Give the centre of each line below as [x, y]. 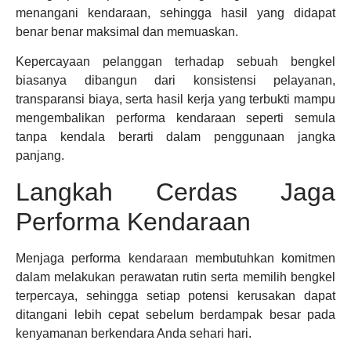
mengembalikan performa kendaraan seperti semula [175, 118]
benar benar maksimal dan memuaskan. [127, 31]
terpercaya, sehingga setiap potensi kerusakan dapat [175, 295]
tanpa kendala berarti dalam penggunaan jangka [175, 137]
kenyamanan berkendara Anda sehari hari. [134, 333]
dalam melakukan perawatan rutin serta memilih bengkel [175, 277]
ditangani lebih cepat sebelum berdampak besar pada [175, 314]
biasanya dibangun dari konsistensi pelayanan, [175, 81]
